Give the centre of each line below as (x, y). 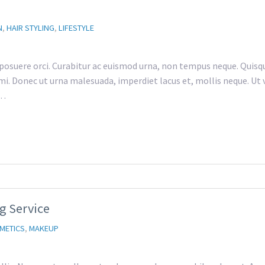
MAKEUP (44, 228)
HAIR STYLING (30, 28)
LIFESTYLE (76, 28)
